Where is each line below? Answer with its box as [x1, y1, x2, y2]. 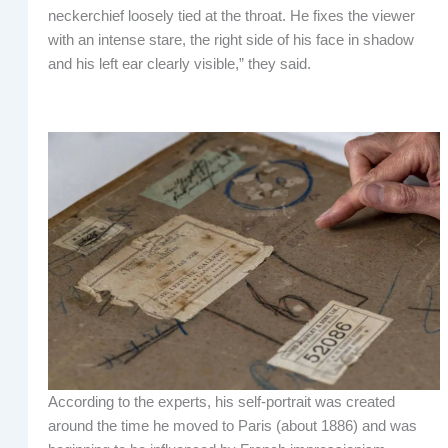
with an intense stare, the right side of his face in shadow [47, 32, 414, 49]
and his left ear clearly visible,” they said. [47, 56, 311, 73]
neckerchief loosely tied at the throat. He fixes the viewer [47, 8, 415, 25]
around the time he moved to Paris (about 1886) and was [47, 417, 417, 434]
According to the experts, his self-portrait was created [47, 393, 395, 410]
